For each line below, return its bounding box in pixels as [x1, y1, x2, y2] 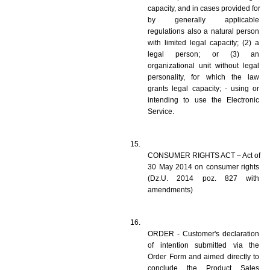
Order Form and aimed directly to [148, 252, 259, 261]
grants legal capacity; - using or [148, 84, 259, 93]
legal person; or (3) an [148, 49, 259, 58]
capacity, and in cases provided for [148, 4, 261, 13]
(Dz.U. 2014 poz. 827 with [148, 174, 259, 183]
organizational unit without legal [148, 61, 259, 70]
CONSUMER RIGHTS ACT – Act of [148, 151, 261, 160]
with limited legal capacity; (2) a [148, 38, 259, 47]
